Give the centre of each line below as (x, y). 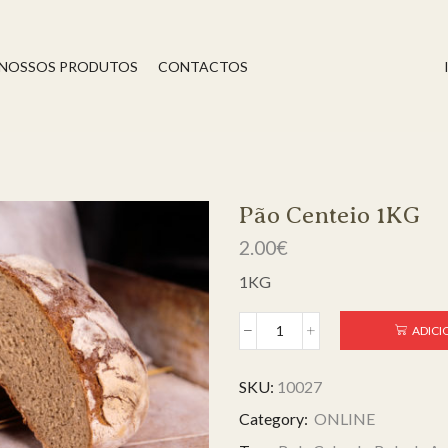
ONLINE (344, 419)
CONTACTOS (203, 66)
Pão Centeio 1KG (329, 214)
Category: (275, 419)
